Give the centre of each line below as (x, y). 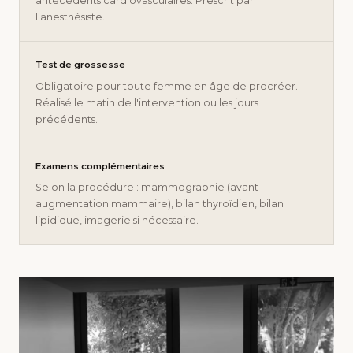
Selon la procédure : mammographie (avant (147, 187)
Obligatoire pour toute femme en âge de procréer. (167, 86)
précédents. (67, 119)
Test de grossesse (80, 65)
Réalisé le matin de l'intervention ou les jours (147, 102)
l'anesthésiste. (70, 17)
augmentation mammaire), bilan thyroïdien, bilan (160, 203)
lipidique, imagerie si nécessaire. (117, 220)
